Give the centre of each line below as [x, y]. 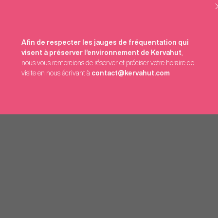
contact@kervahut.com [131, 73]
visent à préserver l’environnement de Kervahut [101, 52]
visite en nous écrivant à [56, 73]
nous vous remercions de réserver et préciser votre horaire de [108, 63]
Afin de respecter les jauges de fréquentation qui [105, 42]
